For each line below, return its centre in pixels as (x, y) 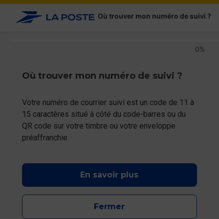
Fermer (109, 207)
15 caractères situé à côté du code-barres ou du (105, 114)
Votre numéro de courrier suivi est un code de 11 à (109, 102)
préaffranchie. (45, 138)
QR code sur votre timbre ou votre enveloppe (99, 126)
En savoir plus (109, 175)
